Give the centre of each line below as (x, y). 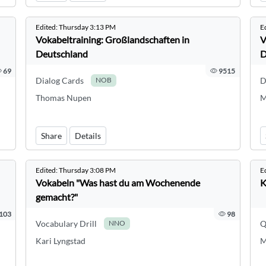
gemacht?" (57, 197)
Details (88, 136)
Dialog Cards (60, 80)
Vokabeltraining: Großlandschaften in (113, 39)
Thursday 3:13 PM (88, 27)
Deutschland (62, 54)
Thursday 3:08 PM (88, 170)
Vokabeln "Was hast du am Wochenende (118, 183)
